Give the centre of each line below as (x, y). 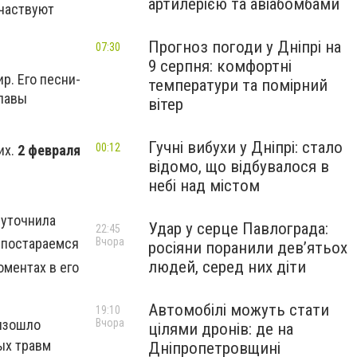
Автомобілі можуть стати (239, 310)
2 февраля (49, 150)
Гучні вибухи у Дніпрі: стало (245, 147)
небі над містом (204, 186)
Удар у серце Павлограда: (238, 229)
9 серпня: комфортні (220, 66)
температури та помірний (238, 85)
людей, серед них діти (227, 267)
